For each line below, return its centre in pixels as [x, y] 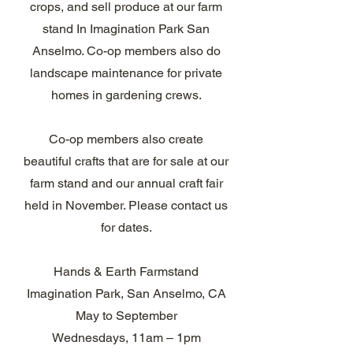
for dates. [126, 227]
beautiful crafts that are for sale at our [126, 161]
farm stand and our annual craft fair [126, 183]
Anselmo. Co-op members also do [126, 51]
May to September [126, 316]
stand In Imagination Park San [126, 29]
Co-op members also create [126, 139]
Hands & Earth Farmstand [126, 271]
